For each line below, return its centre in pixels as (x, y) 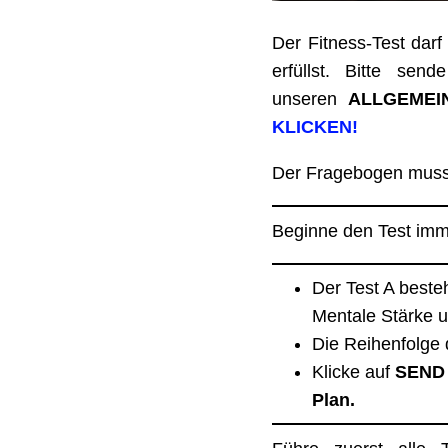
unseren (310, 98)
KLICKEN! (315, 126)
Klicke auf (353, 371)
